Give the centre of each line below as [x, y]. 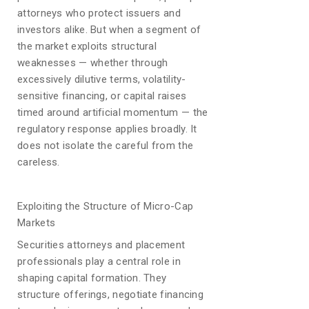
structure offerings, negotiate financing [111, 295]
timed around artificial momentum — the [113, 112]
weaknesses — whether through [93, 63]
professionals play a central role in [99, 261]
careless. [39, 162]
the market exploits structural [87, 46]
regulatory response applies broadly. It [107, 129]
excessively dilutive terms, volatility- [102, 79]
